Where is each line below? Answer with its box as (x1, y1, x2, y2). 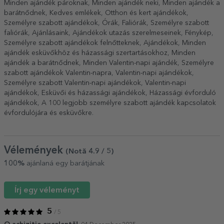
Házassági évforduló (149, 89, 216, 96)
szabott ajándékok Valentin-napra (4, 69, 111, 76)
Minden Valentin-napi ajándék (83, 59, 177, 66)
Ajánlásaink (32, 29, 68, 36)
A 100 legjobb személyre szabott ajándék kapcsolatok (41, 99, 216, 106)
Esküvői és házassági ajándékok (41, 89, 145, 96)
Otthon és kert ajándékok (105, 9, 186, 16)
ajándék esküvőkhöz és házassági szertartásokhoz (4, 49, 167, 56)
